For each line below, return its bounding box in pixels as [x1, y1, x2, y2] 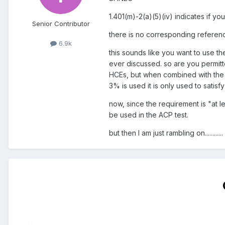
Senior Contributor [32, 20, 90, 28]
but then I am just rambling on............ [109, 129, 223, 138]
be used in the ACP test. [109, 110, 188, 120]
